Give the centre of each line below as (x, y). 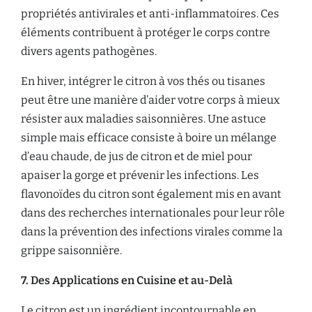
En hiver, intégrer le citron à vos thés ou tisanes (143, 81)
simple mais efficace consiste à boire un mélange (149, 138)
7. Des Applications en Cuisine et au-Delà (127, 280)
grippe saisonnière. (71, 250)
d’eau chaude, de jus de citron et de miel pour (136, 156)
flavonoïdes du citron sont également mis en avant (151, 194)
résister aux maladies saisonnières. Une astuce (143, 119)
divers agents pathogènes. (89, 51)
